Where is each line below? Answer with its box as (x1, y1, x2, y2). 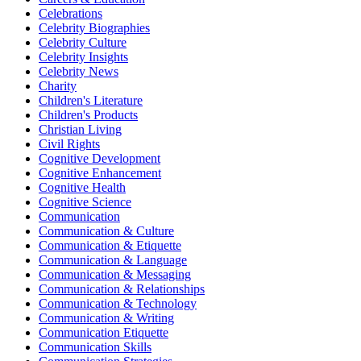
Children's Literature (39, 93, 143, 107)
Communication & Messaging (39, 267, 191, 281)
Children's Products (39, 107, 138, 122)
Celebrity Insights (39, 49, 128, 64)
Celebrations (39, 6, 102, 20)
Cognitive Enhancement (39, 165, 161, 180)
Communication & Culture (39, 223, 174, 238)
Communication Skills (39, 339, 151, 354)
